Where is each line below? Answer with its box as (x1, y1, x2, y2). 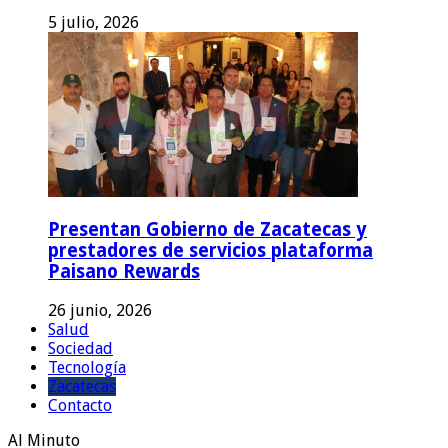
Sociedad (48, 339, 113, 359)
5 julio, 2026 (48, 12, 139, 32)
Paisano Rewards (48, 261, 200, 283)
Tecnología (48, 358, 126, 378)
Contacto (48, 396, 112, 416)
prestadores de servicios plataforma (48, 240, 373, 262)
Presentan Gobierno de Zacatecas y (48, 219, 367, 241)
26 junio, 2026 (48, 301, 152, 321)
